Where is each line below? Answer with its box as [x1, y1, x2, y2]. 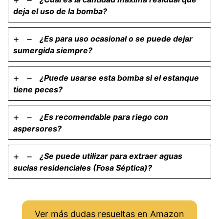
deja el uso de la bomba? [13, 6, 107, 17]
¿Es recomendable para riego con [40, 112, 168, 122]
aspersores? [13, 124, 62, 134]
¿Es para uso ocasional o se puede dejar [40, 34, 193, 44]
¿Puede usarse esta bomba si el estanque [40, 73, 199, 83]
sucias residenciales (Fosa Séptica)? [13, 163, 152, 173]
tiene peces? [13, 85, 63, 95]
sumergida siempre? [13, 45, 92, 56]
